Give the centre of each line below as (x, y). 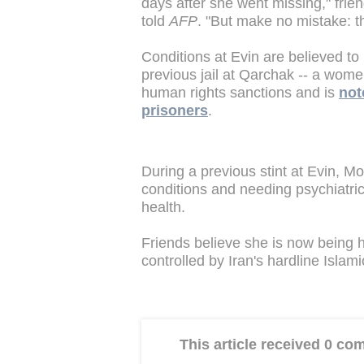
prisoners (175, 110)
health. (163, 208)
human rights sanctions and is (240, 92)
